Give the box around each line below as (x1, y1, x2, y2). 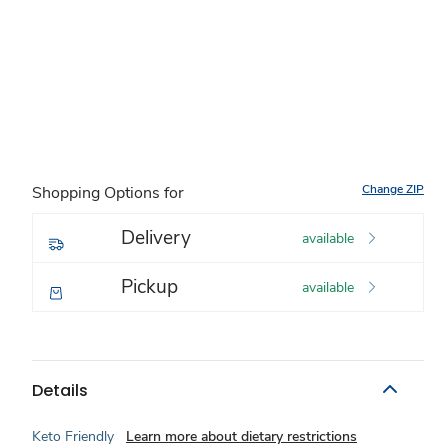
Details (32, 378, 88, 402)
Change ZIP (362, 181, 424, 197)
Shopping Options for (32, 182, 184, 204)
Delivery (121, 225, 191, 251)
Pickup (121, 274, 178, 300)
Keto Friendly (32, 427, 114, 446)
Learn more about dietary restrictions (126, 427, 357, 446)
